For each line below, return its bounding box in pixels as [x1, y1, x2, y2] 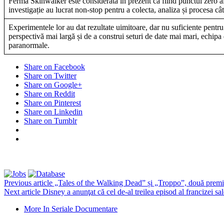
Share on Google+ [24, 80, 82, 89]
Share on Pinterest [24, 98, 81, 107]
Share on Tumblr [24, 116, 77, 125]
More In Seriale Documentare [24, 204, 117, 213]
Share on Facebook [24, 62, 85, 71]
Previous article [4, 178, 52, 187]
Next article [4, 187, 40, 196]
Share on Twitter [24, 71, 76, 80]
